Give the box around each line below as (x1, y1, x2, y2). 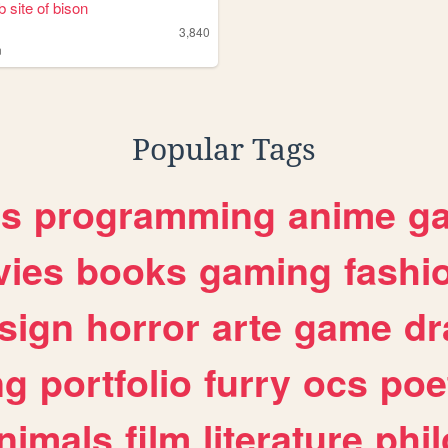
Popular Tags (132, 132, 316, 168)
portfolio (40, 355, 192, 410)
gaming (199, 243, 332, 298)
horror (86, 299, 200, 354)
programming (34, 187, 276, 242)
